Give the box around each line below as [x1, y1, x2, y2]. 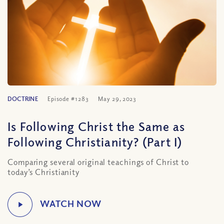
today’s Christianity [7, 167, 79, 177]
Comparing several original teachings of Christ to [7, 157, 189, 167]
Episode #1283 [47, 95, 89, 102]
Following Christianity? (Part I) [7, 134, 182, 149]
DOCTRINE [7, 95, 38, 102]
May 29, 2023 [98, 95, 137, 102]
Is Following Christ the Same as [7, 118, 185, 133]
